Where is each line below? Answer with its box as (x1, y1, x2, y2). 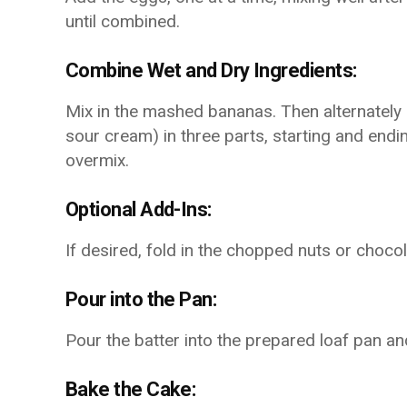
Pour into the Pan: (65, 288, 217, 311)
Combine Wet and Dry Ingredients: (65, 59, 357, 82)
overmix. (65, 150, 129, 171)
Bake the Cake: (65, 378, 196, 401)
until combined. (65, 11, 180, 32)
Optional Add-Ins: (65, 198, 212, 221)
